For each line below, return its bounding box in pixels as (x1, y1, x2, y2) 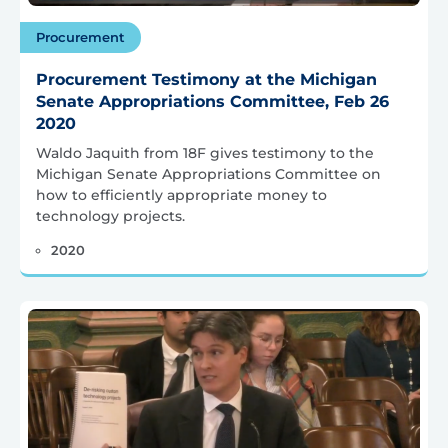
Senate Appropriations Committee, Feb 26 (36, 92, 389, 112)
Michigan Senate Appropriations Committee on (36, 165, 381, 184)
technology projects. (36, 207, 185, 226)
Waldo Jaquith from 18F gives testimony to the (36, 144, 374, 163)
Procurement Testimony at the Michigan (36, 70, 377, 90)
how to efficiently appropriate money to (36, 186, 327, 205)
